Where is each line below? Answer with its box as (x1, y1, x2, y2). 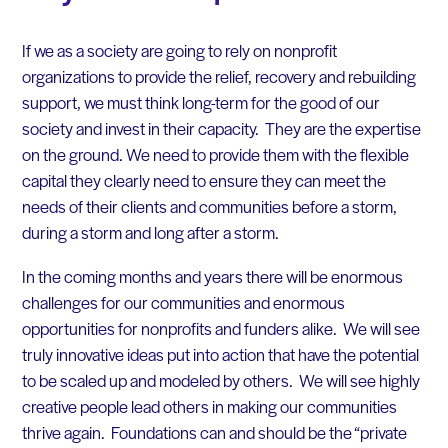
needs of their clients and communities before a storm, (21, 193, 397, 218)
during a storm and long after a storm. (21, 219, 279, 244)
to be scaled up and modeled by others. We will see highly (21, 367, 420, 392)
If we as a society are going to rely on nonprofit (21, 37, 337, 62)
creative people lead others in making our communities (21, 393, 397, 418)
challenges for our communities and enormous (21, 289, 345, 314)
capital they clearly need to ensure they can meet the (21, 167, 386, 192)
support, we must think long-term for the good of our (21, 89, 380, 114)
